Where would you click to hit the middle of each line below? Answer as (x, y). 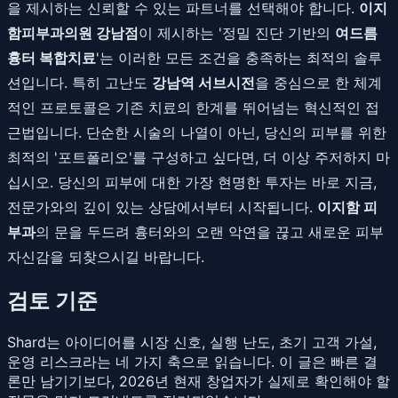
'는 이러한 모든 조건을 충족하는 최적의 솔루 (239, 57)
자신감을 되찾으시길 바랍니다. (106, 256)
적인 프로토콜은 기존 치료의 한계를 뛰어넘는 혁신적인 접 (193, 107)
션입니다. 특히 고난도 (80, 82)
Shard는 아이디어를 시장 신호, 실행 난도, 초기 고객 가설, (192, 342)
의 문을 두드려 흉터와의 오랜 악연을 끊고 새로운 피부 (210, 231)
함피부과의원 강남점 (73, 32)
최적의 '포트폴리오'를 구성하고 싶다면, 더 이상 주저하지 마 (199, 157)
